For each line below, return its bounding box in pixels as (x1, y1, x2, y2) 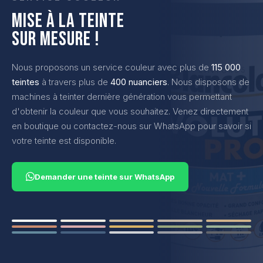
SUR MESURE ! (12, 26, 100, 51)
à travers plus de (39, 76, 110, 87)
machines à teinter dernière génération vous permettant (12, 90, 232, 102)
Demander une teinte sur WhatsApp (35, 171, 174, 181)
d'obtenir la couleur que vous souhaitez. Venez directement (12, 105, 248, 117)
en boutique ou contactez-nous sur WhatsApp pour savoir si (12, 120, 251, 131)
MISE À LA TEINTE (12, 8, 125, 33)
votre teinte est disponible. (12, 134, 116, 146)
